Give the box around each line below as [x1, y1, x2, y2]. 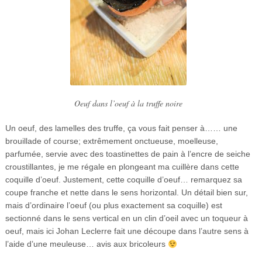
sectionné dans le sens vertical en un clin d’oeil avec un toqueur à [5, 213, 248, 223]
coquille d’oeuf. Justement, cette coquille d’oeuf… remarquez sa [5, 175, 242, 185]
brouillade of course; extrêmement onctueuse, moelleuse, [5, 136, 218, 146]
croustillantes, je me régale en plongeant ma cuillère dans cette [5, 162, 239, 172]
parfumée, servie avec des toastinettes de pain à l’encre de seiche [5, 149, 250, 159]
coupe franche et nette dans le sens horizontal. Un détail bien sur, [5, 188, 248, 198]
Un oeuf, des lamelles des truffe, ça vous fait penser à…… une [5, 123, 237, 133]
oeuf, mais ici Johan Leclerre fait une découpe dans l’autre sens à [5, 226, 249, 236]
